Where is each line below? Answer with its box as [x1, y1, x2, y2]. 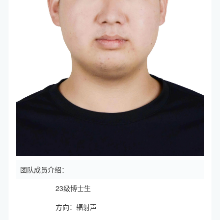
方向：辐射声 [55, 202, 99, 212]
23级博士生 [55, 183, 91, 193]
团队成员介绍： [20, 165, 68, 175]
